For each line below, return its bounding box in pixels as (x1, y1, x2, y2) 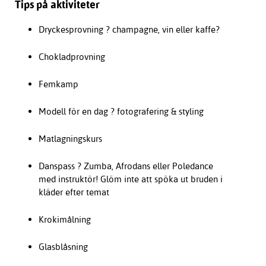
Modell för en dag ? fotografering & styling (38, 105, 204, 117)
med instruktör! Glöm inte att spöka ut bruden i (38, 173, 223, 185)
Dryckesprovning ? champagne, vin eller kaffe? (38, 23, 220, 35)
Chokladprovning (38, 50, 105, 62)
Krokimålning (38, 213, 91, 225)
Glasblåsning (38, 240, 88, 252)
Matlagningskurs (38, 132, 102, 144)
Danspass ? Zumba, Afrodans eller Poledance (38, 160, 213, 172)
